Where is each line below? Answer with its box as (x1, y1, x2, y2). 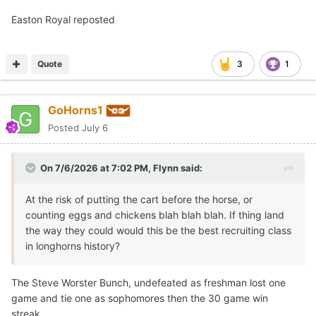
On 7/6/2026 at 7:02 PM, (40, 162, 153, 174)
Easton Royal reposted (11, 13, 115, 25)
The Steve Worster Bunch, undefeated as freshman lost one (11, 276, 286, 288)
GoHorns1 (48, 102, 103, 117)
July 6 (82, 121, 108, 133)
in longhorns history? (25, 239, 120, 252)
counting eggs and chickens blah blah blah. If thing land (25, 208, 284, 221)
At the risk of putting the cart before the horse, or (25, 193, 253, 205)
